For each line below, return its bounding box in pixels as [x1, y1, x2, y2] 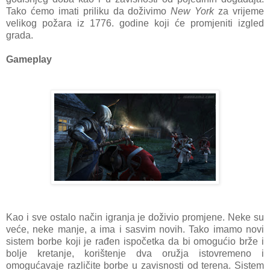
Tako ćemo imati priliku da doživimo [6, 5, 171, 16]
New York [171, 5, 215, 16]
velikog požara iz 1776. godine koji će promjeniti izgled [6, 17, 264, 28]
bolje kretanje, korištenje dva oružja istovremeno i [6, 248, 264, 259]
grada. [6, 30, 38, 40]
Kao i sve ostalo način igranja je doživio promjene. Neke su [6, 212, 264, 222]
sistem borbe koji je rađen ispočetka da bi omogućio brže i [6, 236, 264, 246]
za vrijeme [214, 5, 265, 16]
